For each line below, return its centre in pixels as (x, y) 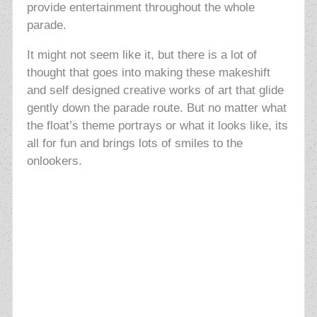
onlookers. (54, 161)
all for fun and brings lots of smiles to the (134, 144)
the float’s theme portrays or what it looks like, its (157, 126)
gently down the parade (90, 108)
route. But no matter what (219, 108)
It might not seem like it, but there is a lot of (142, 55)
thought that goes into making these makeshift (148, 73)
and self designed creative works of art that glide (155, 91)
